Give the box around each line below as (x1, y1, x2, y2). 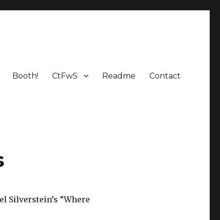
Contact (149, 71, 181, 81)
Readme (102, 71, 136, 81)
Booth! (12, 71, 38, 81)
